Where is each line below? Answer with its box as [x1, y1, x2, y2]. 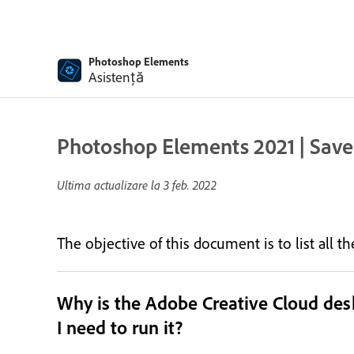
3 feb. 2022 [164, 177, 217, 193]
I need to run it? [57, 316, 183, 339]
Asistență [88, 69, 144, 86]
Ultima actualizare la [57, 177, 164, 193]
